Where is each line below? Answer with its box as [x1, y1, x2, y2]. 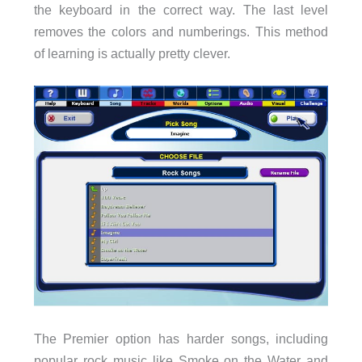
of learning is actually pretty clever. [33, 45, 230, 61]
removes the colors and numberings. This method [33, 23, 329, 39]
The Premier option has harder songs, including [33, 330, 329, 346]
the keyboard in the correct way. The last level [33, 2, 329, 17]
